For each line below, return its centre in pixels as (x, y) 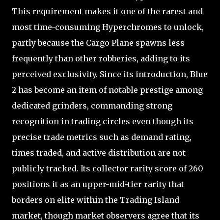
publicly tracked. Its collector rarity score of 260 (108, 168)
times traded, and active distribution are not (99, 152)
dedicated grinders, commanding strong (92, 105)
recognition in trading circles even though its (103, 121)
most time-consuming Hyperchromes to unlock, (108, 27)
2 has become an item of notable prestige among (107, 90)
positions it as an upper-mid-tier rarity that (98, 184)
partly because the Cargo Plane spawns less (98, 42)
